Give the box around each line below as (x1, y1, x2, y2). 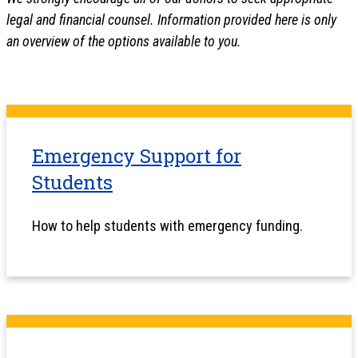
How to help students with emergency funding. (32, 217, 303, 234)
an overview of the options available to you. (6, 32, 241, 50)
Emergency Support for (32, 142, 241, 169)
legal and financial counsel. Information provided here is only (6, 10, 336, 28)
